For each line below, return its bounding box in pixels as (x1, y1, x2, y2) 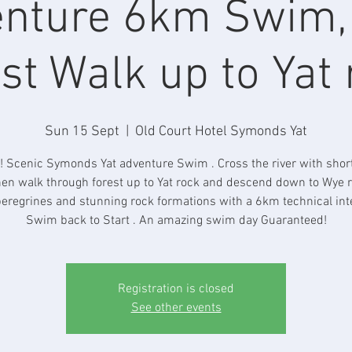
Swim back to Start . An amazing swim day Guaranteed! (25, 213, 327, 229)
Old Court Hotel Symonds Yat (135, 123, 307, 140)
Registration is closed (118, 281, 234, 297)
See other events (130, 300, 222, 316)
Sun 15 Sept (45, 123, 119, 140)
